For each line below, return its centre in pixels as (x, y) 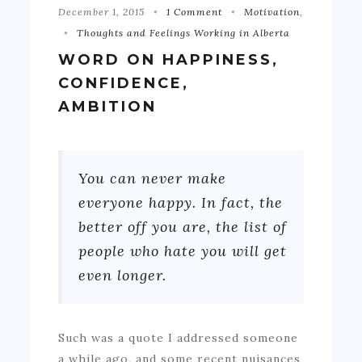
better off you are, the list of (183, 226)
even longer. (125, 275)
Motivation (272, 11)
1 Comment (195, 11)
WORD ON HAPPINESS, (169, 59)
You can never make (153, 178)
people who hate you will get (183, 250)
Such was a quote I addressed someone (179, 337)
